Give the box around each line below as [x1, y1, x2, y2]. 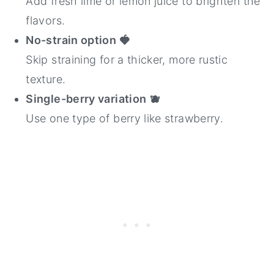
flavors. [26, 14, 65, 28]
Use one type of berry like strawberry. [26, 112, 224, 125]
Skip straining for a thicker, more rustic [26, 53, 228, 67]
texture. [26, 73, 66, 86]
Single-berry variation [26, 92, 149, 106]
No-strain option [26, 34, 119, 47]
